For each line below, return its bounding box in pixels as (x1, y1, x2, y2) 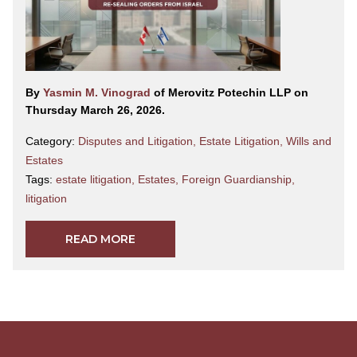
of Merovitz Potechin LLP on (154, 86, 308, 100)
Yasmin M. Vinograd (43, 86, 154, 100)
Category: (25, 135, 78, 148)
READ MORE (65, 232, 135, 247)
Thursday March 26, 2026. (25, 104, 165, 117)
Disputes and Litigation (78, 135, 193, 148)
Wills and (286, 135, 331, 148)
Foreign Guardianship (182, 173, 292, 186)
